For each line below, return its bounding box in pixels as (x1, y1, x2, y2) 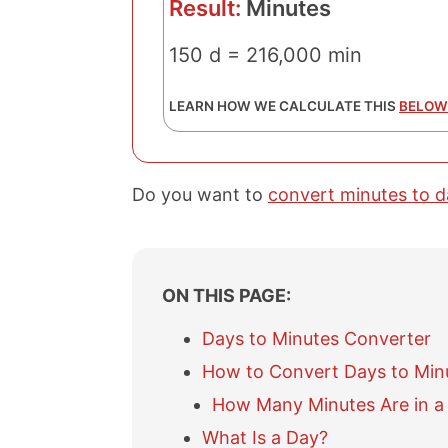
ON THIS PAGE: (162, 284, 291, 306)
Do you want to (132, 184, 268, 205)
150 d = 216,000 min (169, 43, 362, 67)
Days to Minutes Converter (202, 328, 431, 349)
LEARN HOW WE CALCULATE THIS (169, 98, 399, 114)
